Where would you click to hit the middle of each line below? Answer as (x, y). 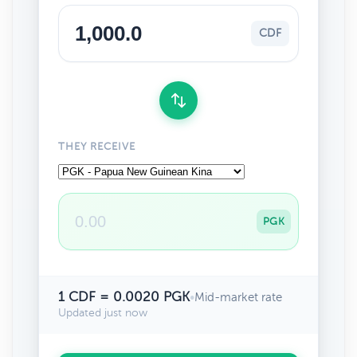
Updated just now (103, 313)
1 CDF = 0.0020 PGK (124, 297)
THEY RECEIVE (97, 147)
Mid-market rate (238, 297)
